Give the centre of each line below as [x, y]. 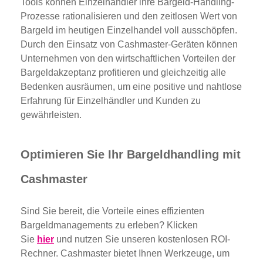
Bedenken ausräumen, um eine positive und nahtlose [131, 86]
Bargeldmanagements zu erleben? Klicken [109, 225]
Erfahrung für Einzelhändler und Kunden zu [111, 100]
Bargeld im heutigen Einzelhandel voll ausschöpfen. [129, 30]
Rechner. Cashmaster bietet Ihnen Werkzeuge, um [125, 253]
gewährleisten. [51, 114]
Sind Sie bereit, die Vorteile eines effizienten [112, 211]
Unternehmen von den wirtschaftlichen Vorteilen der [128, 58]
